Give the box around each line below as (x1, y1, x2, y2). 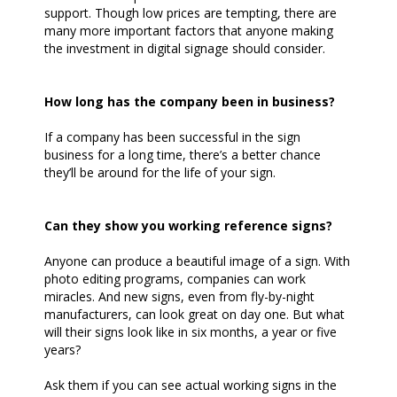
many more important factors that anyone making (44, 22, 333, 40)
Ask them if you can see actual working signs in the (44, 377, 337, 394)
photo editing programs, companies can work (44, 270, 306, 288)
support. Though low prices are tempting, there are (44, 4, 337, 22)
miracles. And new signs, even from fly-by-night (44, 288, 315, 306)
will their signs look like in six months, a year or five (44, 323, 337, 341)
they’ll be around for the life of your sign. (44, 164, 276, 182)
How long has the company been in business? (44, 93, 335, 111)
